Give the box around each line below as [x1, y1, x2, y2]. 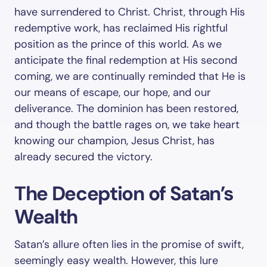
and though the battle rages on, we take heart [14, 117, 240, 132]
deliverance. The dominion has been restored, [14, 101, 238, 116]
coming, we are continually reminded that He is [14, 69, 246, 83]
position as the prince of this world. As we [14, 37, 222, 51]
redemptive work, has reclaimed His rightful [14, 21, 228, 35]
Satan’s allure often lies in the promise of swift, [14, 237, 244, 252]
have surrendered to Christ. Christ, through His [14, 5, 245, 19]
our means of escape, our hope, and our [14, 85, 211, 100]
